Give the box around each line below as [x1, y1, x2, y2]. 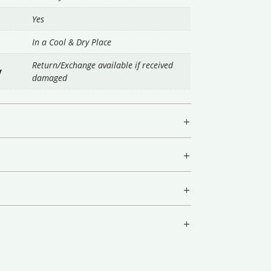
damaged [32, 72, 68, 83]
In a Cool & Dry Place [32, 36, 112, 48]
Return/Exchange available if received [32, 59, 174, 71]
